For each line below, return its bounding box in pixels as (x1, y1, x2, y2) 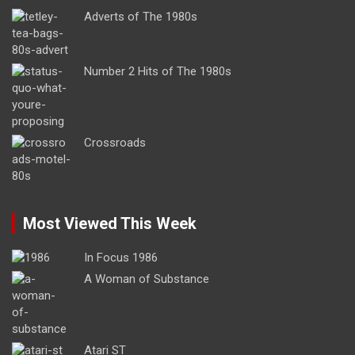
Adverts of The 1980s (84, 9, 197, 24)
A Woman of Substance (84, 271, 209, 286)
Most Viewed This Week (23, 213, 197, 233)
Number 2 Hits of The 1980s (84, 63, 231, 78)
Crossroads (84, 135, 146, 150)
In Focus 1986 (84, 250, 158, 265)
